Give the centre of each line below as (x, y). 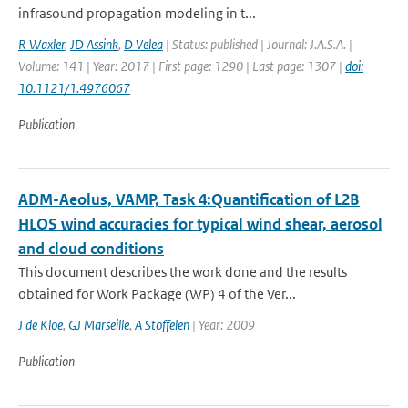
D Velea (143, 44)
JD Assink (94, 44)
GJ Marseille (99, 325)
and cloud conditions (91, 249)
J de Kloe (41, 325)
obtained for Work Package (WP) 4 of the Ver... (157, 294)
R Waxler (41, 44)
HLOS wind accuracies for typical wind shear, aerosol (200, 224)
